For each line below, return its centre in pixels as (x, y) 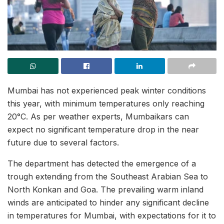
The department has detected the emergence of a (102, 164)
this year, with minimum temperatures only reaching (106, 104)
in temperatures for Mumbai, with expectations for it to (112, 216)
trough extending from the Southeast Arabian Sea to (108, 177)
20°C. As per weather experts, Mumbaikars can (98, 117)
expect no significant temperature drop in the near (103, 130)
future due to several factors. (63, 143)
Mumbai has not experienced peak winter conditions (107, 91)
